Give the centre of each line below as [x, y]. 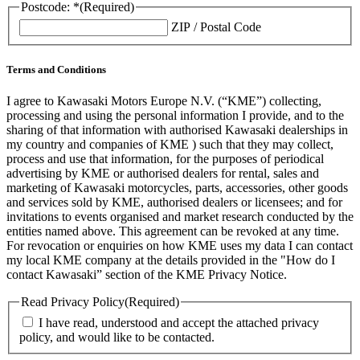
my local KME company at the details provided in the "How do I [171, 260]
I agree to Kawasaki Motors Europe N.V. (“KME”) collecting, [164, 101]
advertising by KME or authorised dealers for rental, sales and [163, 174]
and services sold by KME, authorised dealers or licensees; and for [174, 202]
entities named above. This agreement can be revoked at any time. [173, 231]
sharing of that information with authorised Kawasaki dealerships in [177, 130]
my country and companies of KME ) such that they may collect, [170, 145]
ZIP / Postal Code [216, 27]
